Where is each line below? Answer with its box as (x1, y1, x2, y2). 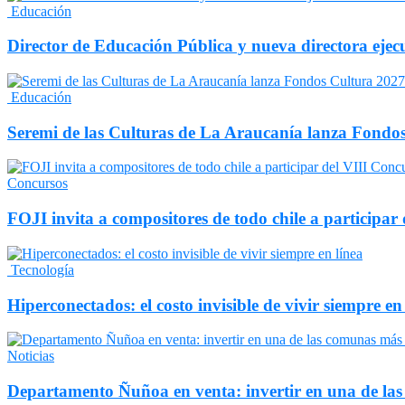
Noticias (7, 348, 54, 364)
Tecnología (7, 261, 74, 278)
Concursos (7, 175, 68, 192)
